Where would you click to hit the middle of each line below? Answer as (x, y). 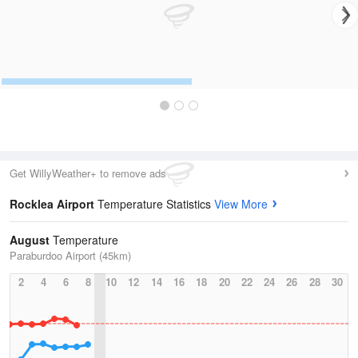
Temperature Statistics (156, 204)
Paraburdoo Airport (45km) (70, 255)
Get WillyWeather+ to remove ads (88, 173)
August (30, 240)
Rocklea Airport (54, 204)
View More (241, 204)
